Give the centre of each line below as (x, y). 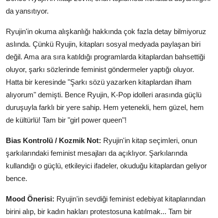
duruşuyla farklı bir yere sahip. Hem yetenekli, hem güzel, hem (105, 107)
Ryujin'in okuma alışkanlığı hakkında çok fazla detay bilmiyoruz (106, 31)
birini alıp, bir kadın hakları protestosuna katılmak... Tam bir (99, 211)
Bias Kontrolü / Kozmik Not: (54, 140)
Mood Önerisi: (30, 199)
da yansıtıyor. (27, 11)
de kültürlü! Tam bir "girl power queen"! (66, 120)
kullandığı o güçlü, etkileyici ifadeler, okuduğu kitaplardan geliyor (106, 165)
